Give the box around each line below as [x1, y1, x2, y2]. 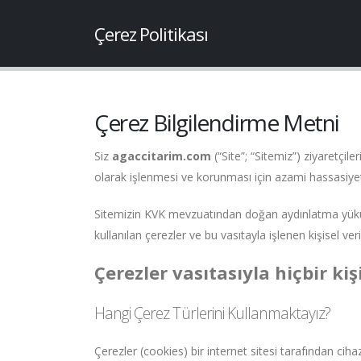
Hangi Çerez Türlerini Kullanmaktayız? [94, 302, 331, 324]
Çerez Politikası [94, 22, 208, 46]
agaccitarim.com [112, 148, 211, 164]
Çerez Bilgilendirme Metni [94, 107, 339, 138]
